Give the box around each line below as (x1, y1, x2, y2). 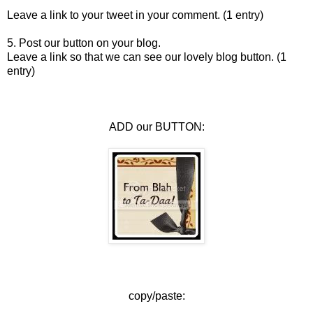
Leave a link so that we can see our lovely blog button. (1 (7, 50, 286, 63)
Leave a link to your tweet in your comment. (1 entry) (7, 8, 263, 21)
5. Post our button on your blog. (7, 36, 161, 49)
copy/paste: (128, 289, 185, 302)
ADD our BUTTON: (108, 120, 205, 133)
